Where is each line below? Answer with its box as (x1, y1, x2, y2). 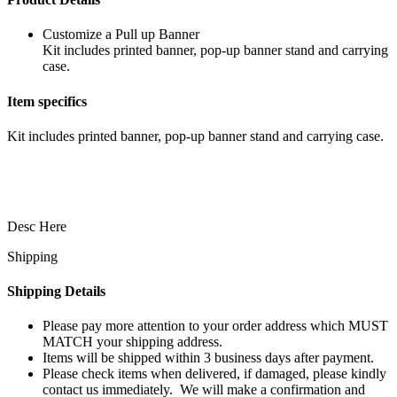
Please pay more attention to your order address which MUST (43, 318, 388, 334)
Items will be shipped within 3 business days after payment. (43, 350, 374, 366)
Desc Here (7, 218, 66, 234)
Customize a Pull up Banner (43, 27, 199, 43)
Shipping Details (7, 284, 105, 300)
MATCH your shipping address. (43, 334, 222, 350)
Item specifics (7, 93, 87, 109)
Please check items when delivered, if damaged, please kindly (43, 366, 386, 382)
